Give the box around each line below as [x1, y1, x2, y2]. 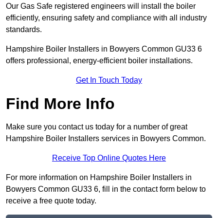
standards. [6, 25, 42, 34]
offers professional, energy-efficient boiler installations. [6, 56, 195, 65]
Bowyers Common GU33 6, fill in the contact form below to [6, 185, 206, 194]
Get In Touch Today [76, 76, 142, 85]
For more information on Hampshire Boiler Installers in [6, 173, 192, 182]
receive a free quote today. [6, 197, 96, 205]
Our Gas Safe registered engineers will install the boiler [6, 2, 196, 11]
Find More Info [6, 95, 115, 113]
